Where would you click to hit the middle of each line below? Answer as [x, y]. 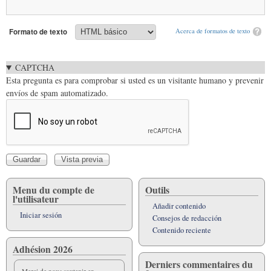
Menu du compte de [54, 189]
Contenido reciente [182, 230]
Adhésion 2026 [43, 249]
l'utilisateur [36, 198]
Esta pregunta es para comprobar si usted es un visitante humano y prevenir [135, 80]
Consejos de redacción [187, 218]
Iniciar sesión [41, 215]
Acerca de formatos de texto [213, 31]
